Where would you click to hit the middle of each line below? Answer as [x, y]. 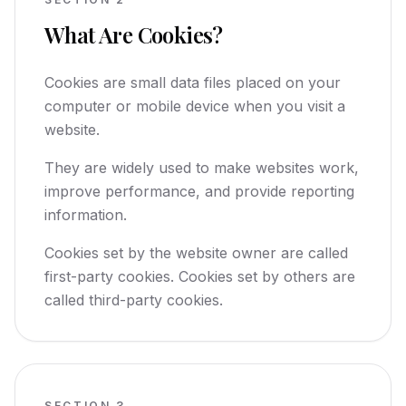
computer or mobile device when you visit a [195, 106]
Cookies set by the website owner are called [196, 253]
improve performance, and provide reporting [199, 191]
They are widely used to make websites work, [202, 168]
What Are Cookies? [134, 34]
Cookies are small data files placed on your [193, 82]
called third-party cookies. [134, 300]
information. [86, 215]
